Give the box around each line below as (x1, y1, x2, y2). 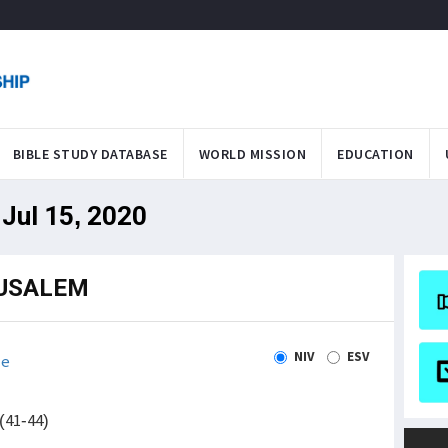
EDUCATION (337, 144, 414, 163)
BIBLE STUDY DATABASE (12, 144, 168, 163)
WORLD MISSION (198, 144, 306, 163)
